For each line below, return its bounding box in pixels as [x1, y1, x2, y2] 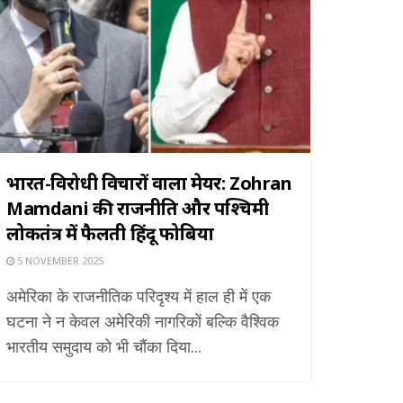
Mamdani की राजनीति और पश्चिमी [6, 195, 269, 220]
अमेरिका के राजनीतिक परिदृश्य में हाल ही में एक [6, 284, 271, 307]
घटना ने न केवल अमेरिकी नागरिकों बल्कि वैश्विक [6, 309, 279, 332]
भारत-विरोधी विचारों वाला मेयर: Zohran [6, 170, 292, 195]
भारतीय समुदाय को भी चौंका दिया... [6, 335, 201, 357]
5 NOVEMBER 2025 [14, 253, 103, 267]
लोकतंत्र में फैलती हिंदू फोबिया [6, 220, 214, 246]
